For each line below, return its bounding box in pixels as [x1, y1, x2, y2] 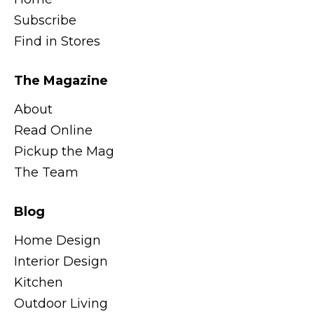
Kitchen [14, 274, 63, 290]
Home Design [14, 232, 101, 248]
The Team [14, 164, 78, 180]
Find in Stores [14, 33, 100, 49]
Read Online [14, 122, 93, 138]
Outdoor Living [14, 295, 108, 311]
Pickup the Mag [14, 143, 114, 159]
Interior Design [14, 253, 108, 269]
